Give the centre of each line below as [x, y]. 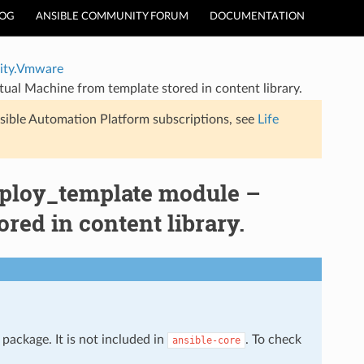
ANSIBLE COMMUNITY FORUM [112, 17]
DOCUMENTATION [257, 17]
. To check [273, 339]
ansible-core [206, 340]
